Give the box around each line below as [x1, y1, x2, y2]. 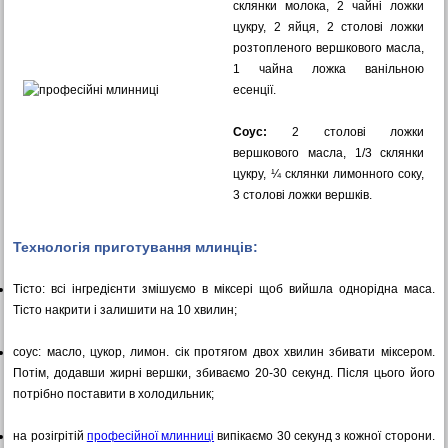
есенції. [233, 83, 280, 97]
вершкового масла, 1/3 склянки [233, 146, 425, 160]
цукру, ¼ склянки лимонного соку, [233, 167, 425, 181]
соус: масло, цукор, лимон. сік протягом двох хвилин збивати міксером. [13, 345, 435, 359]
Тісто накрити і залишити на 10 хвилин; [13, 303, 238, 317]
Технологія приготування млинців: [13, 239, 259, 255]
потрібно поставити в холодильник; [13, 387, 215, 401]
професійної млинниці [86, 429, 215, 443]
